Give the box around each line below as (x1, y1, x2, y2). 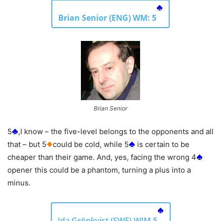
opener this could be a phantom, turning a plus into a (7, 165, 191, 175)
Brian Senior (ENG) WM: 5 (58, 12, 156, 23)
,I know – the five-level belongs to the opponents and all (18, 126, 214, 136)
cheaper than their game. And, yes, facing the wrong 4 (7, 152, 196, 162)
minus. (7, 178, 31, 187)
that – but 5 (7, 139, 46, 149)
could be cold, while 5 (53, 139, 129, 149)
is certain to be (135, 139, 189, 149)
